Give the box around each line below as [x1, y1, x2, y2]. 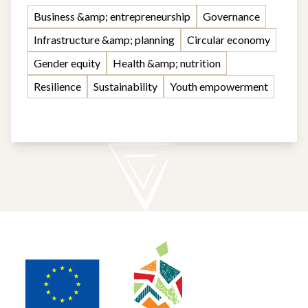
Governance [203, 10, 260, 23]
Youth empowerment [170, 80, 268, 93]
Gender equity [34, 56, 100, 69]
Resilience [34, 80, 81, 93]
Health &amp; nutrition [113, 56, 221, 69]
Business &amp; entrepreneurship [34, 10, 190, 23]
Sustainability [93, 80, 157, 93]
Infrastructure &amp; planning [34, 33, 175, 46]
